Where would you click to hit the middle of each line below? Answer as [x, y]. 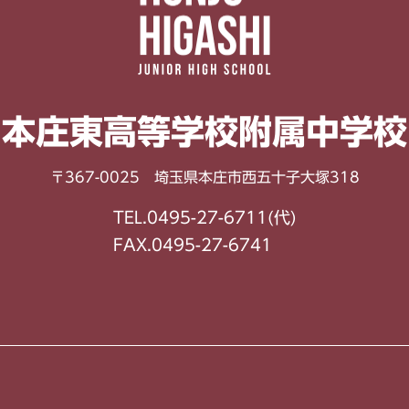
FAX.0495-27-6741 [192, 244]
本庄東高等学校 [120, 131]
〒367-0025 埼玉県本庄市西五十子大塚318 [204, 178]
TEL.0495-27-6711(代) [204, 217]
